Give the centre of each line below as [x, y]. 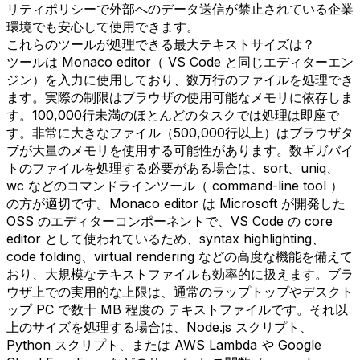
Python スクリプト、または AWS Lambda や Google [164, 344]
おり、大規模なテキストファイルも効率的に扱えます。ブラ [180, 274]
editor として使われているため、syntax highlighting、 [166, 238]
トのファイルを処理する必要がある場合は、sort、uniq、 [173, 168]
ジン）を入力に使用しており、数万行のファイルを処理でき [180, 79]
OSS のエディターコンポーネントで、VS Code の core [170, 221]
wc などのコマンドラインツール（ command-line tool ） [175, 185]
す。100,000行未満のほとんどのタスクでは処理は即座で [173, 115]
